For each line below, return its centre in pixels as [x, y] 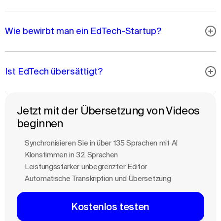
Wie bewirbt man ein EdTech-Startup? [83, 31]
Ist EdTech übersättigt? [54, 71]
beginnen [40, 123]
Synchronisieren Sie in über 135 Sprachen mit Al [101, 143]
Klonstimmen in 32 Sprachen [72, 155]
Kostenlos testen [110, 206]
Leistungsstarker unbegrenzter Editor [86, 166]
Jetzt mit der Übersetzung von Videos [108, 110]
